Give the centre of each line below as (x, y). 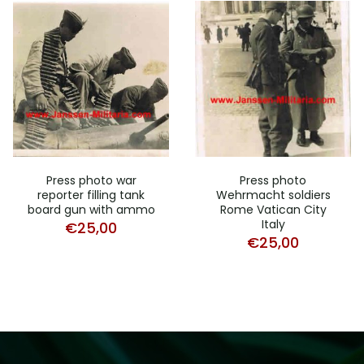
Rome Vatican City (273, 210)
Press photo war (91, 181)
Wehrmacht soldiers (273, 195)
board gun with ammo (91, 210)
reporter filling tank (91, 195)
